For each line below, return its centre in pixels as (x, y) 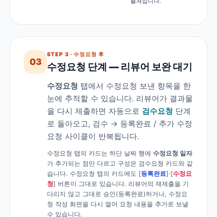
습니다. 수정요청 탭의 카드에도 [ (94, 174)
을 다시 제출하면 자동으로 (94, 111)
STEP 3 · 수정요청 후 (76, 54)
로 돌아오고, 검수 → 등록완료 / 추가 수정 (120, 124)
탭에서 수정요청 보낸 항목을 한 (134, 86)
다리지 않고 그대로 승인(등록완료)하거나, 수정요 (117, 194)
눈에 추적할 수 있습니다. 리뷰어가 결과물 (120, 99)
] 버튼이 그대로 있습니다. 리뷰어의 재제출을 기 (121, 184)
